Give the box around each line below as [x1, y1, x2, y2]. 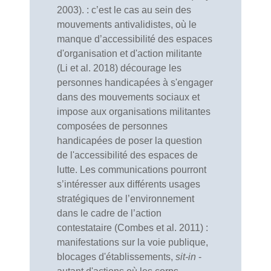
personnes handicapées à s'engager [57, 77, 213, 88]
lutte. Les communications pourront [57, 165, 206, 175]
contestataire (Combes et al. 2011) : [57, 223, 208, 233]
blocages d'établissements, [57, 252, 175, 262]
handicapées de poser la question [57, 135, 202, 146]
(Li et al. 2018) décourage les [57, 63, 181, 73]
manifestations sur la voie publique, [57, 237, 208, 247]
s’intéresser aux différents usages [57, 179, 200, 189]
